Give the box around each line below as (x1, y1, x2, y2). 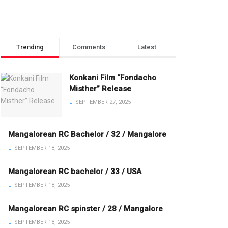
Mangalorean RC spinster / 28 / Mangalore (8, 204, 163, 213)
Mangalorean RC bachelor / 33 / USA (8, 166, 141, 176)
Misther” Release (69, 84, 131, 93)
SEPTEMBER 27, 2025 (74, 99, 131, 105)
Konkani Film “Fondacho (69, 73, 156, 82)
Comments (72, 43, 105, 51)
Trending (16, 43, 44, 51)
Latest (137, 43, 156, 51)
